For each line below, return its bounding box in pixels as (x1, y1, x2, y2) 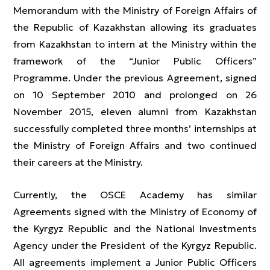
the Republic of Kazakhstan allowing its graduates (13, 21, 257, 33)
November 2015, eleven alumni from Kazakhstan (13, 105, 257, 118)
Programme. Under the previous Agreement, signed (13, 72, 257, 84)
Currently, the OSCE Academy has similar (13, 189, 257, 201)
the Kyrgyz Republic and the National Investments (13, 222, 257, 234)
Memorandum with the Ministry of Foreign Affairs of (13, 4, 257, 16)
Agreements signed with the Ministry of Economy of (13, 206, 257, 218)
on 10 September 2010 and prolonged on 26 (13, 89, 257, 101)
